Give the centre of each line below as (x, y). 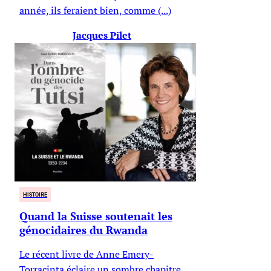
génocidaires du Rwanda (83, 230)
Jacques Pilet (102, 35)
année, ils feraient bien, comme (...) (95, 10)
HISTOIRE (35, 194)
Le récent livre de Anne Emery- (87, 254)
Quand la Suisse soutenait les (96, 216)
